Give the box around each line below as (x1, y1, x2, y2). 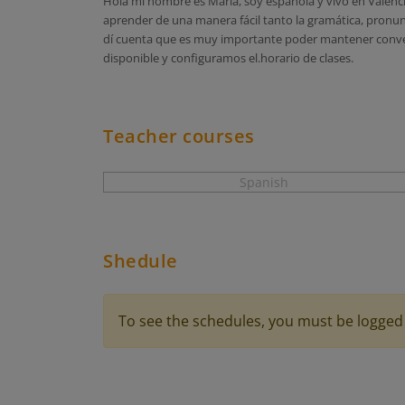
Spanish (240, 174, 288, 192)
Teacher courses (103, 124, 255, 148)
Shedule (103, 249, 178, 274)
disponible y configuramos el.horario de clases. (103, 50, 353, 66)
